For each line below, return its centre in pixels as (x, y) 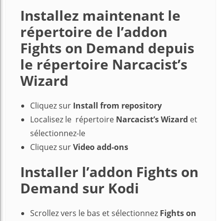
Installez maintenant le (100, 16)
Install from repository (117, 106)
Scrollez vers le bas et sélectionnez (94, 213)
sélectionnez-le (58, 133)
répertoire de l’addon (94, 32)
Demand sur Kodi (80, 188)
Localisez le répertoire (73, 120)
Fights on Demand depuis (107, 48)
